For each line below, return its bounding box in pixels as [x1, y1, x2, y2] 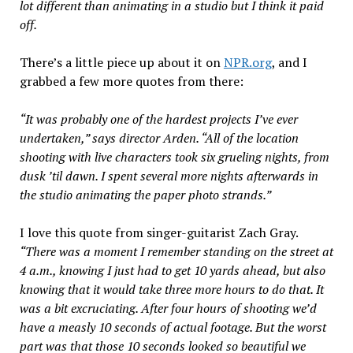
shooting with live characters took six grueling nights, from [19, 148, 329, 166]
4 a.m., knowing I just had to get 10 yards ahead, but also [19, 262, 325, 280]
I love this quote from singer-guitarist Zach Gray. [19, 224, 298, 242]
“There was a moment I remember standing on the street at [19, 243, 333, 261]
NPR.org [223, 54, 272, 72]
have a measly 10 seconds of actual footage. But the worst [19, 318, 326, 336]
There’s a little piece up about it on [19, 54, 224, 72]
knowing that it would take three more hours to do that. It [19, 281, 324, 299]
